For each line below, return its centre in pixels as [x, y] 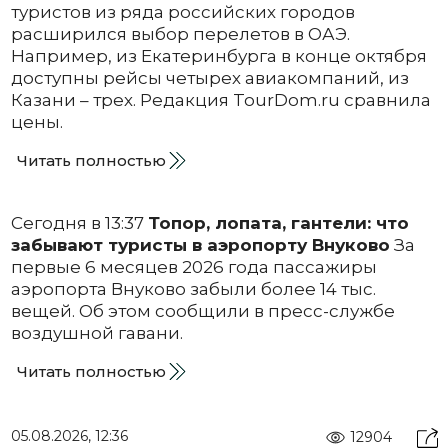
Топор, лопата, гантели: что [278, 222]
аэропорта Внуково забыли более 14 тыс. [193, 288]
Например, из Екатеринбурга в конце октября [218, 55]
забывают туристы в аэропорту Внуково [200, 244]
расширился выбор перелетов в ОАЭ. [180, 33]
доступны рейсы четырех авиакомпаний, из [209, 77]
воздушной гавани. [96, 332]
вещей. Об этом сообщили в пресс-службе [202, 310]
